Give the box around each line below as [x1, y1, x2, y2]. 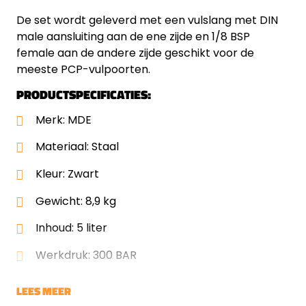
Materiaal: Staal [36, 139, 119, 155]
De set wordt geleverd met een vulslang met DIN [16, 12, 278, 28]
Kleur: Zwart [36, 165, 99, 182]
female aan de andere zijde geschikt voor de [16, 44, 254, 61]
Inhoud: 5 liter [36, 220, 107, 236]
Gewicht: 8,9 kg [36, 193, 116, 209]
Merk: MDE [36, 111, 92, 128]
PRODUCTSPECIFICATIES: [16, 85, 151, 104]
